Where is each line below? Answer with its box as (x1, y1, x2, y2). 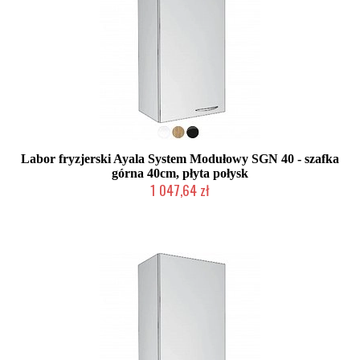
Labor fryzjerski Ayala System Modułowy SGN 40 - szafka (21, 152, 339, 166)
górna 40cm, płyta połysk (112, 166, 248, 180)
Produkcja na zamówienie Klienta (109, 201, 251, 211)
